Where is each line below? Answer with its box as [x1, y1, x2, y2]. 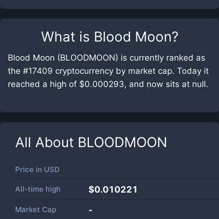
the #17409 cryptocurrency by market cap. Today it [8, 66, 209, 76]
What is [41, 28, 94, 45]
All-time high [15, 184, 61, 194]
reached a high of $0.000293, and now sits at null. [8, 79, 208, 89]
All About [15, 134, 78, 151]
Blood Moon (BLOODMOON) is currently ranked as [8, 53, 205, 63]
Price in [15, 165, 44, 174]
